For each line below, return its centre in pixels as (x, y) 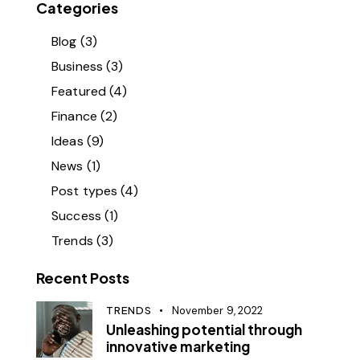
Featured (79, 92)
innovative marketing (178, 347)
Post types (85, 191)
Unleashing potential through (204, 330)
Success (76, 216)
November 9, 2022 (217, 311)
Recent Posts (83, 278)
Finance (74, 117)
